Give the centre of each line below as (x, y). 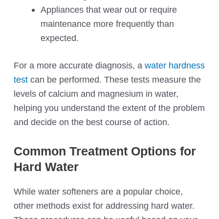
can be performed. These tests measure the (115, 80)
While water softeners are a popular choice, (99, 192)
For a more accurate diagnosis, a (79, 66)
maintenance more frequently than (107, 23)
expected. (59, 38)
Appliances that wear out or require (109, 9)
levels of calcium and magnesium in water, (96, 94)
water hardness (175, 66)
